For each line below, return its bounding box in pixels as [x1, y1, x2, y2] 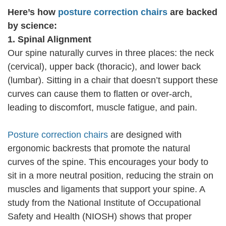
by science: [8, 21, 57, 31]
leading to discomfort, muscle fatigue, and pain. [8, 102, 197, 113]
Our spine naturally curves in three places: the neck [8, 48, 214, 59]
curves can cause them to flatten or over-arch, [8, 89, 192, 99]
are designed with [108, 130, 182, 140]
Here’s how [8, 7, 55, 18]
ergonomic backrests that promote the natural [8, 143, 190, 154]
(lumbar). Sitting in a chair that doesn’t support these [8, 75, 218, 86]
